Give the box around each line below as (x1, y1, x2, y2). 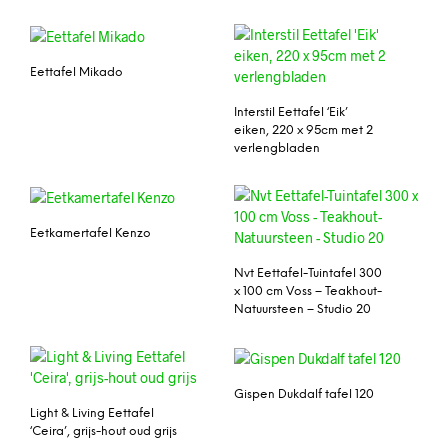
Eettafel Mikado (30, 65, 123, 79)
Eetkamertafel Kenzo (30, 226, 151, 240)
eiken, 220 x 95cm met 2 (234, 123, 373, 137)
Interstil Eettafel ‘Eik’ (234, 105, 348, 119)
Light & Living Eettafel (30, 406, 154, 420)
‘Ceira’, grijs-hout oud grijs (30, 424, 177, 438)
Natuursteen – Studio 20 (234, 302, 371, 316)
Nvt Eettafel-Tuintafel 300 (234, 266, 382, 280)
